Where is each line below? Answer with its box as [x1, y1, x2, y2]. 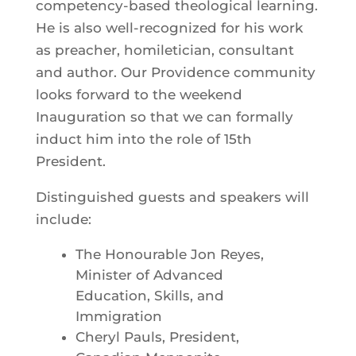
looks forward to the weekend [35, 87, 242, 103]
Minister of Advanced [75, 267, 223, 283]
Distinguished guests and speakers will [35, 189, 309, 205]
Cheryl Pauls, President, [75, 329, 239, 345]
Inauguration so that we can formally [35, 109, 293, 125]
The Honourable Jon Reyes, [75, 246, 264, 262]
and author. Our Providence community [35, 64, 315, 80]
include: [35, 211, 91, 227]
